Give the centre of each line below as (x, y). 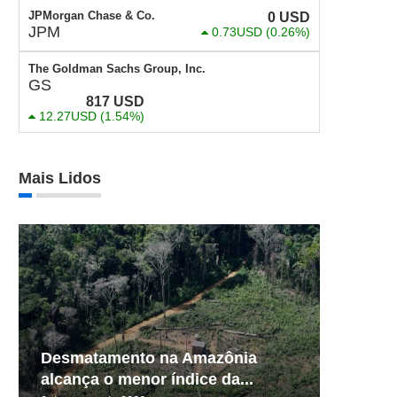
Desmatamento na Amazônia (149, 358)
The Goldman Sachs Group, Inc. (117, 69)
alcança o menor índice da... (147, 379)
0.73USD (237, 32)
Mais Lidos (60, 178)
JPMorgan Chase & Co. (92, 16)
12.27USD (68, 116)
